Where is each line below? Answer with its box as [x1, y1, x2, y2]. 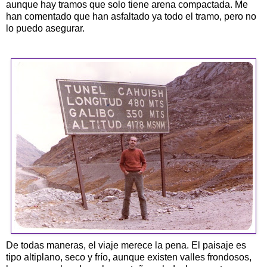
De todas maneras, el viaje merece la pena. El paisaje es [6, 240, 246, 250]
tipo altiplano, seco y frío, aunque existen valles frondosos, [6, 252, 252, 262]
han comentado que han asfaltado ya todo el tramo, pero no [6, 11, 256, 21]
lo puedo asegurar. [6, 23, 85, 33]
